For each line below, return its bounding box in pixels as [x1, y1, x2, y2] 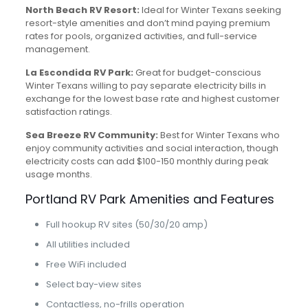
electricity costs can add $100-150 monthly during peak [25, 155, 269, 168]
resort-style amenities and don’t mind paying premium [25, 16, 270, 30]
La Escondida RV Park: [25, 66, 133, 79]
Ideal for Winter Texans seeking [139, 3, 281, 16]
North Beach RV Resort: [25, 3, 140, 16]
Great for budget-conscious [133, 66, 261, 79]
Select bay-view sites [45, 278, 142, 291]
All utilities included [45, 238, 130, 251]
